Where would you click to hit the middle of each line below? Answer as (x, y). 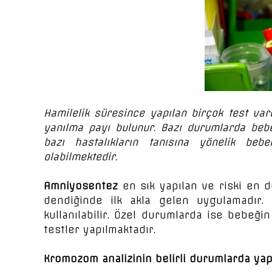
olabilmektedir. (80, 157)
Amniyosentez (81, 186)
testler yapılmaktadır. (100, 229)
